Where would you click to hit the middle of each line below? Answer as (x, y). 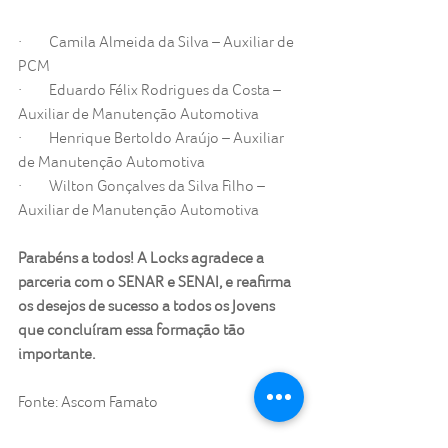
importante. (56, 354)
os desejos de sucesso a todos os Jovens (148, 306)
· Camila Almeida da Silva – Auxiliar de (157, 42)
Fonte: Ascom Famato (88, 402)
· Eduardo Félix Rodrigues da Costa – (151, 90)
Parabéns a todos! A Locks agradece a (142, 258)
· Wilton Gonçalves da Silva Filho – (143, 186)
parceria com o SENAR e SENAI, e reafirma (156, 282)
